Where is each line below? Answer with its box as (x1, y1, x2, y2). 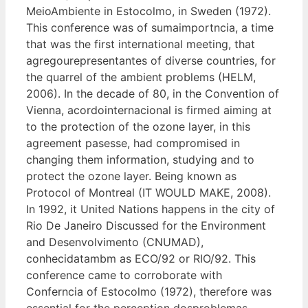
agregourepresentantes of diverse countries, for (26, 53, 276, 67)
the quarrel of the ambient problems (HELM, (26, 69, 256, 84)
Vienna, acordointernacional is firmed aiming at (26, 102, 272, 117)
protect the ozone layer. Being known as (26, 168, 236, 183)
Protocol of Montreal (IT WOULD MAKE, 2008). (26, 185, 271, 199)
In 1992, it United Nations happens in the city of (26, 201, 275, 216)
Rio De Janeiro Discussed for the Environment (26, 218, 266, 232)
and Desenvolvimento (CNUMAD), (26, 234, 203, 249)
